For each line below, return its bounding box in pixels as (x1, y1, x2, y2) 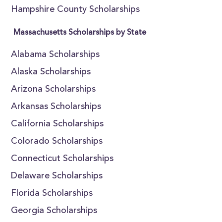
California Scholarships (11, 120, 104, 129)
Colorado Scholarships (11, 137, 103, 146)
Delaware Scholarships (11, 172, 103, 181)
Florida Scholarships (11, 189, 93, 198)
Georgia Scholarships (11, 207, 98, 216)
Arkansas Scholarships (11, 103, 102, 111)
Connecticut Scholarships (11, 155, 114, 164)
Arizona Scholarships (11, 85, 96, 94)
